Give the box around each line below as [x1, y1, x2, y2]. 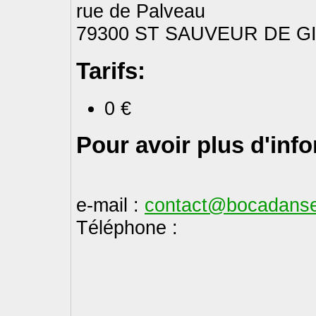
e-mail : [76, 194, 145, 217]
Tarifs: [76, 57, 145, 84]
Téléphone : [76, 217, 178, 239]
